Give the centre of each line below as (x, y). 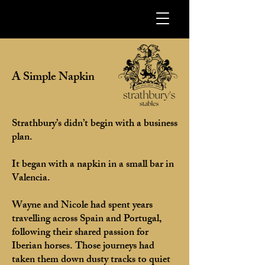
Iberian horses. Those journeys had (83, 247)
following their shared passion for (80, 233)
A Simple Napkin (53, 78)
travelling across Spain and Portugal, (87, 219)
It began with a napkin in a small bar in (93, 165)
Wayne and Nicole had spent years (82, 206)
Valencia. (31, 179)
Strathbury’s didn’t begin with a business (95, 124)
